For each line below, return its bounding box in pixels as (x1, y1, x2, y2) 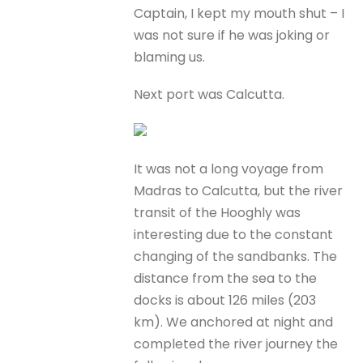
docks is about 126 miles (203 (134, 291, 317, 310)
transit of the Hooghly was (134, 203, 301, 223)
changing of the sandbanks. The (134, 247, 338, 267)
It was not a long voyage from (134, 160, 324, 179)
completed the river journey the (134, 335, 339, 354)
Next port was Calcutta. (134, 85, 285, 104)
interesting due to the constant (134, 225, 334, 245)
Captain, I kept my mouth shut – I (134, 3, 345, 23)
